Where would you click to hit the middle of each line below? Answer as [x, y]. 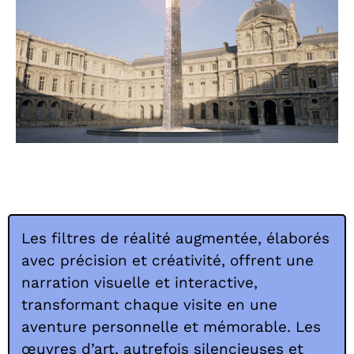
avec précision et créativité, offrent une [168, 260]
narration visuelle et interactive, [139, 282]
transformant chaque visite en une [149, 304]
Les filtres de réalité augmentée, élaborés [175, 238]
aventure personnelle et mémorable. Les [171, 326]
